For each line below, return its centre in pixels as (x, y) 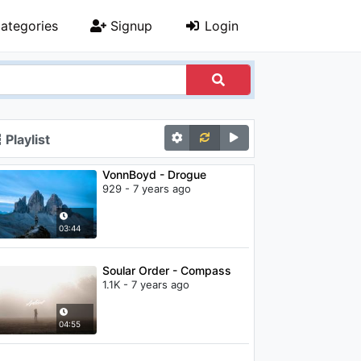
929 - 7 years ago (146, 189)
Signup (129, 26)
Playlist (26, 139)
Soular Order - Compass (166, 270)
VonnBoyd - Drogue (154, 174)
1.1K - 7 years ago (145, 284)
